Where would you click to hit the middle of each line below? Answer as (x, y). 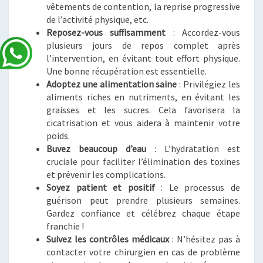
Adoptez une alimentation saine (112, 84)
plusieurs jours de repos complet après (143, 45)
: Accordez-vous (203, 33)
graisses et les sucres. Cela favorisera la (143, 110)
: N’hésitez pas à (205, 239)
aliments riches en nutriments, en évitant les (143, 97)
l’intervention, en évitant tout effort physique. (143, 58)
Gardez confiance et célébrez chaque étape (143, 213)
